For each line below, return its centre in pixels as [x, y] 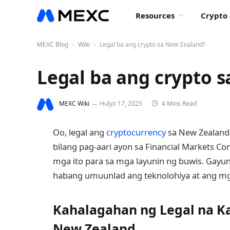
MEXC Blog [53, 44]
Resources [155, 15]
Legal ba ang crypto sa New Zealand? [152, 44]
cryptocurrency [136, 132]
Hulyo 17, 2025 [121, 104]
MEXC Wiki [74, 104]
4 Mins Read [178, 104]
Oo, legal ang [80, 132]
